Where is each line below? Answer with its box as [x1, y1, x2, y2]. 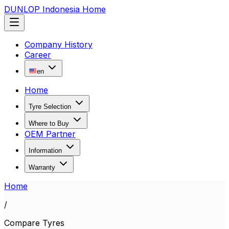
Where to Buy [29, 120, 69, 127]
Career [25, 50, 51, 60]
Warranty [29, 164, 55, 171]
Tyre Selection [29, 103, 71, 110]
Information [29, 147, 62, 154]
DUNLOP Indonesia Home [4, 4, 106, 14]
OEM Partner [25, 129, 76, 139]
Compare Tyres [4, 218, 64, 228]
